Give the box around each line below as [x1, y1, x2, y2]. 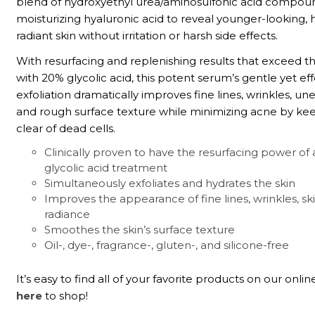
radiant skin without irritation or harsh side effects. [16, 29, 278, 43]
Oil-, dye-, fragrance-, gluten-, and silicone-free [44, 238, 290, 252]
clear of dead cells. [16, 121, 116, 135]
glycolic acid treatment [44, 160, 168, 174]
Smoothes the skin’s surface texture [44, 222, 236, 236]
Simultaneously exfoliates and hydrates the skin [44, 176, 296, 190]
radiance [44, 207, 91, 221]
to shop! [42, 288, 89, 302]
